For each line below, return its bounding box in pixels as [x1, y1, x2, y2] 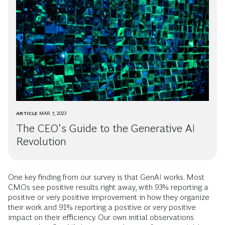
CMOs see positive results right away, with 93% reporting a [8, 183, 208, 192]
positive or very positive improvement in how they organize [8, 193, 209, 202]
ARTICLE [16, 110, 38, 117]
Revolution [16, 135, 66, 148]
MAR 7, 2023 [39, 110, 67, 117]
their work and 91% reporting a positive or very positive [8, 203, 196, 212]
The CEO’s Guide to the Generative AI [16, 122, 195, 135]
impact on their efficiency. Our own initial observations [8, 213, 194, 222]
